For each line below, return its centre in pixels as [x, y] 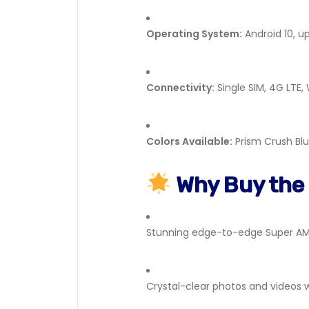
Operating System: [194, 34]
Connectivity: [180, 88]
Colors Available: [189, 141]
